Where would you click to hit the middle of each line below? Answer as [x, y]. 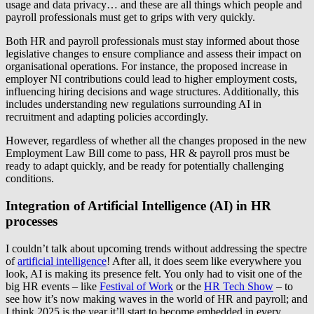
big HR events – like [53, 286]
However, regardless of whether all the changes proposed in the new [156, 141]
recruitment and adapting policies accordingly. [107, 117]
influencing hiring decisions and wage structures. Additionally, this [152, 92]
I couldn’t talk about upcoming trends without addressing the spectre [156, 248]
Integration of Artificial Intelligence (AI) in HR [138, 206]
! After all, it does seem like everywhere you [204, 261]
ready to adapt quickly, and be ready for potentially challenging [145, 166]
